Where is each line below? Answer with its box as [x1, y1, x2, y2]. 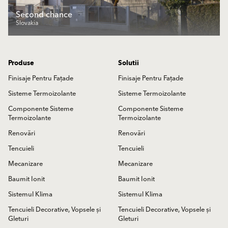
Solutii [118, 58, 139, 69]
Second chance [16, 8, 72, 22]
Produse [8, 58, 34, 69]
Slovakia [16, 18, 38, 28]
